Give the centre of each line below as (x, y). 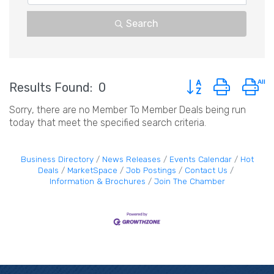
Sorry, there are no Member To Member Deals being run (128, 110)
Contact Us (206, 170)
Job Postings (151, 170)
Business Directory (57, 159)
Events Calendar (200, 159)
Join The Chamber (189, 181)
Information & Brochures (97, 181)
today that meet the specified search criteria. (108, 123)
